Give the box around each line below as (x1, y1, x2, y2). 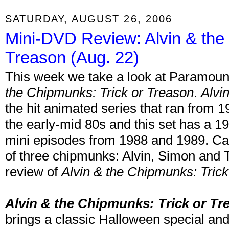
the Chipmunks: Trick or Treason (5, 85, 194, 101)
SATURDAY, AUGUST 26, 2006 (5, 12, 172, 25)
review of (5, 164, 61, 180)
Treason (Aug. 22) (5, 48, 139, 67)
